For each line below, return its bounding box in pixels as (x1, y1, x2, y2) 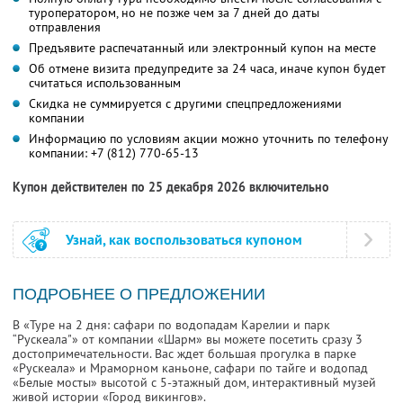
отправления (29, 19, 101, 36)
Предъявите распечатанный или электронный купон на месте (29, 40, 376, 57)
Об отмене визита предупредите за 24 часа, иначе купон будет (29, 60, 386, 77)
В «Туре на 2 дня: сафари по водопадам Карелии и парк (13, 317, 330, 334)
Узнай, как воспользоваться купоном (66, 230, 302, 250)
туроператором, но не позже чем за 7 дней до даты (29, 4, 319, 22)
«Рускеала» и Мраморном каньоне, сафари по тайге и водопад (13, 360, 368, 377)
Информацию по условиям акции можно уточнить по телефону (29, 130, 389, 148)
